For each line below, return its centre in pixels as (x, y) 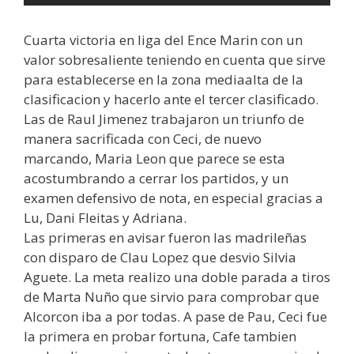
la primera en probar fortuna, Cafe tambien (160, 336)
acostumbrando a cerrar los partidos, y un (156, 178)
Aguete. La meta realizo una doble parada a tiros (177, 277)
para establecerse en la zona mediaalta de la (164, 79)
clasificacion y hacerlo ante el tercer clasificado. (171, 99)
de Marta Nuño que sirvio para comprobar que (171, 297)
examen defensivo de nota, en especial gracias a (173, 198)
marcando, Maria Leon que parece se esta (154, 158)
